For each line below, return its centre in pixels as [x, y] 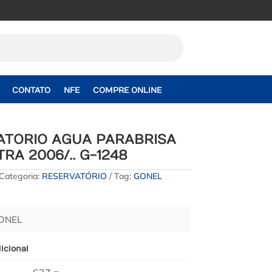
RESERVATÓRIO [74, 176]
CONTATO [32, 90]
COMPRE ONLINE [127, 90]
